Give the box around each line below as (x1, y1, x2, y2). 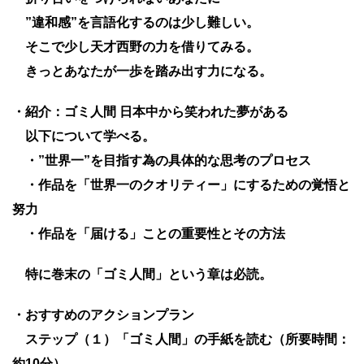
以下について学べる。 (12, 129, 155, 143)
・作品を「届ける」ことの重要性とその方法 (12, 227, 285, 240)
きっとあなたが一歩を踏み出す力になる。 (12, 64, 272, 78)
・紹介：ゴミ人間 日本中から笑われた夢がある (12, 105, 288, 119)
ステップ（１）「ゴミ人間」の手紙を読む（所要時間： (12, 332, 350, 346)
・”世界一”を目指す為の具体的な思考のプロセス (12, 154, 311, 167)
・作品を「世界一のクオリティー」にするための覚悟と (12, 178, 350, 192)
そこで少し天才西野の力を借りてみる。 (12, 40, 259, 54)
